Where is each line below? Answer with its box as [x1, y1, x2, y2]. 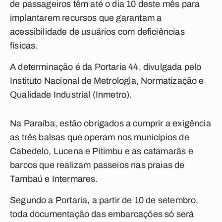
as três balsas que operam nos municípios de [10, 132, 189, 142]
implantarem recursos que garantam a [10, 13, 162, 23]
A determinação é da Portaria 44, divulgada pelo [10, 62, 202, 72]
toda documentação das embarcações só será [10, 209, 194, 219]
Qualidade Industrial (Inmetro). [10, 90, 132, 100]
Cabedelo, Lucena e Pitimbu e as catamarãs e [10, 146, 193, 156]
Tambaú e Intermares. [10, 174, 98, 184]
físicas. [10, 41, 38, 51]
